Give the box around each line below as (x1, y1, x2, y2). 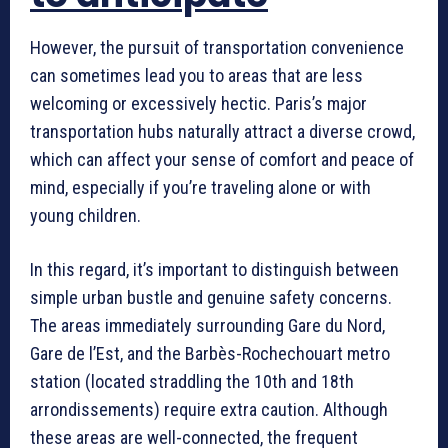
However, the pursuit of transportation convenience (30, 37, 404, 58)
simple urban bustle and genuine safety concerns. (30, 287, 392, 308)
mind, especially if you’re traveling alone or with (30, 177, 371, 198)
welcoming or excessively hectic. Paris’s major (30, 93, 367, 114)
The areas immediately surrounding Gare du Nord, (30, 315, 385, 336)
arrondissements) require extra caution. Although (30, 399, 388, 420)
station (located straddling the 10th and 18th (30, 371, 354, 392)
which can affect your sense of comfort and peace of (30, 149, 414, 170)
